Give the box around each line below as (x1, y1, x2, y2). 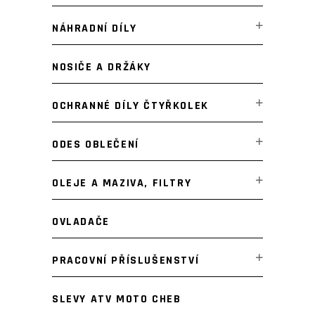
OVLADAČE (52, 214, 110, 229)
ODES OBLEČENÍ (52, 137, 139, 152)
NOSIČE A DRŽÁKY (52, 60, 151, 75)
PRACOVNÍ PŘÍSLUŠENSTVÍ (52, 253, 200, 268)
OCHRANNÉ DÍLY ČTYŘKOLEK (52, 98, 209, 113)
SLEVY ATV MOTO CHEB (52, 292, 181, 307)
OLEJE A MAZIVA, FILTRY (52, 176, 192, 191)
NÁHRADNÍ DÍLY (52, 21, 137, 36)
